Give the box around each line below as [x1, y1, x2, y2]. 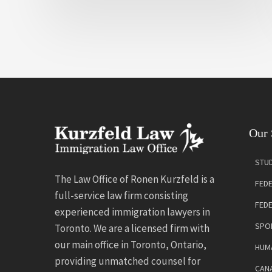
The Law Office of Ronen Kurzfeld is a [55, 172, 214, 186]
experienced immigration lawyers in [55, 205, 210, 219]
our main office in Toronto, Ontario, [55, 238, 206, 251]
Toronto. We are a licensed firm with [55, 222, 209, 235]
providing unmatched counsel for [55, 254, 200, 268]
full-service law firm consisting [55, 189, 188, 202]
